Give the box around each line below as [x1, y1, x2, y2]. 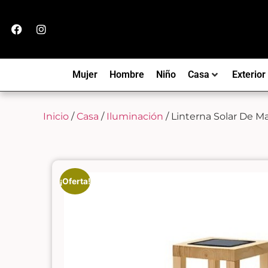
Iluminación [106, 110, 163, 122]
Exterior [232, 68, 266, 80]
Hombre [109, 68, 144, 80]
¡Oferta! [60, 176, 91, 186]
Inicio [43, 110, 69, 122]
